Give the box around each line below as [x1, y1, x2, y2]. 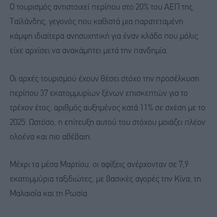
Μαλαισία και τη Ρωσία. [10, 190, 89, 199]
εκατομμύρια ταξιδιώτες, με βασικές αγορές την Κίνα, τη [10, 175, 201, 184]
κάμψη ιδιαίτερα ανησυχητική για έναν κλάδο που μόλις [10, 32, 198, 41]
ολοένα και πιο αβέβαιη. [10, 133, 92, 141]
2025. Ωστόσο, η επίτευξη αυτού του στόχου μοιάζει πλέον [10, 118, 205, 127]
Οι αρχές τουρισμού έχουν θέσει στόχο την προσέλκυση [10, 75, 199, 83]
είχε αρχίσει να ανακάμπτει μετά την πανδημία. [10, 46, 168, 55]
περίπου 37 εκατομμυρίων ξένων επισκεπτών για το [10, 89, 188, 98]
